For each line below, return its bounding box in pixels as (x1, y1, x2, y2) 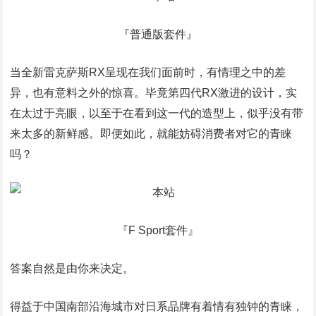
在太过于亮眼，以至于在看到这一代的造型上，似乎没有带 (10, 107, 304, 119)
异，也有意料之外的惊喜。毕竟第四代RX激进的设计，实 (10, 87, 298, 99)
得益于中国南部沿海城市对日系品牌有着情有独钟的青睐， (10, 300, 304, 312)
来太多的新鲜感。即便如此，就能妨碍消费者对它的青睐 (10, 128, 293, 140)
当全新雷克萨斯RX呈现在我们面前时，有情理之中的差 (10, 66, 286, 78)
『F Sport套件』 (117, 224, 199, 236)
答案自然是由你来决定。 (10, 262, 135, 274)
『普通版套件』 (119, 28, 197, 40)
